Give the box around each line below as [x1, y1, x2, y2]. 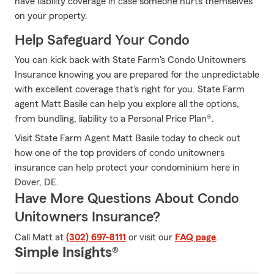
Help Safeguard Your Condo [15, 33, 190, 48]
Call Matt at [15, 232, 66, 242]
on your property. [15, 11, 87, 21]
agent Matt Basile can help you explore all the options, [15, 99, 239, 109]
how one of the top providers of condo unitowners [15, 148, 224, 158]
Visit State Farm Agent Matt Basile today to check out [15, 133, 240, 143]
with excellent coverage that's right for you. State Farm [15, 84, 245, 94]
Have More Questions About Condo [15, 191, 239, 206]
